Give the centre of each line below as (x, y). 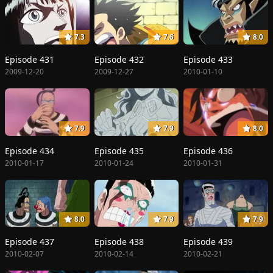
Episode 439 (208, 242)
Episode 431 (30, 60)
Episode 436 (208, 151)
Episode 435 (119, 151)
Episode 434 (30, 151)
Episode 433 (208, 60)
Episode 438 (119, 242)
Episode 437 (30, 242)
